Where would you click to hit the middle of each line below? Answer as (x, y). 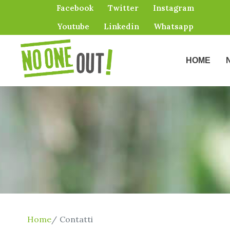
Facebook (75, 8)
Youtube (74, 26)
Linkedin (122, 26)
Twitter (123, 8)
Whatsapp (174, 26)
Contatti (76, 219)
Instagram (174, 8)
